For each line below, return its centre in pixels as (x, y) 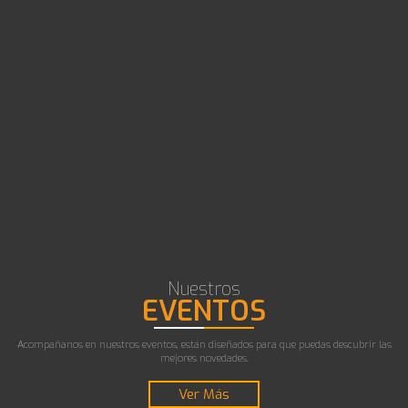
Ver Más (204, 394)
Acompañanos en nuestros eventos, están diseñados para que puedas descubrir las (204, 345)
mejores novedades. (204, 359)
